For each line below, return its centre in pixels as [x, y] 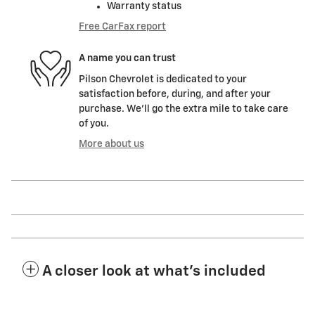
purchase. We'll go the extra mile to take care [184, 109]
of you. [94, 123]
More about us [111, 144]
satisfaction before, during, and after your [175, 94]
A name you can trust [127, 59]
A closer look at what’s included [154, 271]
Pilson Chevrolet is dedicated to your [163, 79]
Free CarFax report [122, 26]
